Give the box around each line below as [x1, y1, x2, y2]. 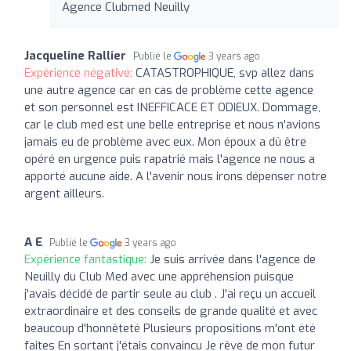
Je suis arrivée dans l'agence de [150, 251, 316, 267]
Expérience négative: [24, 64, 136, 81]
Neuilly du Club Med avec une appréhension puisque [24, 268, 294, 284]
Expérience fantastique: [24, 251, 150, 267]
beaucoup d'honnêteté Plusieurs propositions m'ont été [24, 320, 316, 336]
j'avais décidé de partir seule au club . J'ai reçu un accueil [24, 285, 316, 302]
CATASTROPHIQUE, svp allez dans [136, 64, 314, 81]
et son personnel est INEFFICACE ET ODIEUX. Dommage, [24, 99, 320, 115]
